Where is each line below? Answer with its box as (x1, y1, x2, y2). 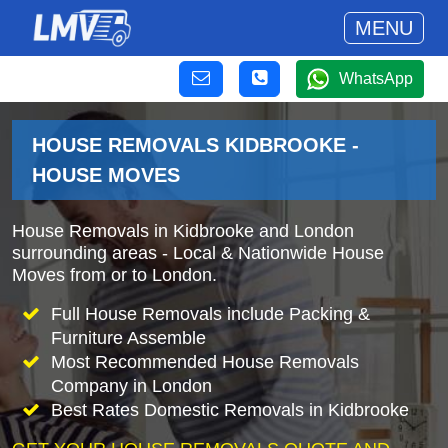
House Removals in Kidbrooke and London (12, 221, 354, 241)
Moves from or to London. (12, 265, 217, 285)
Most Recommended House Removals (50, 352, 359, 372)
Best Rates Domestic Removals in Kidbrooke (50, 400, 409, 420)
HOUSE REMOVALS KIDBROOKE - (32, 134, 359, 156)
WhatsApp (339, 70, 413, 87)
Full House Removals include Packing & (50, 304, 370, 324)
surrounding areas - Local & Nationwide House (12, 243, 384, 263)
